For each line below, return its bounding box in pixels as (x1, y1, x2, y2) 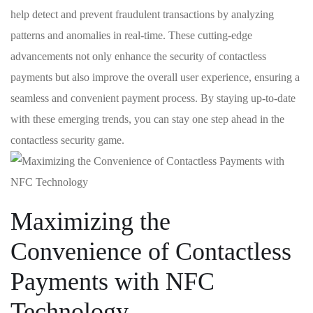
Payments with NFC (10, 268, 214, 296)
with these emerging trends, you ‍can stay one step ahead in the (10, 113, 284, 126)
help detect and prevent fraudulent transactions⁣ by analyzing (10, 8, 274, 21)
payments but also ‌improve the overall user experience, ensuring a (10, 71, 300, 84)
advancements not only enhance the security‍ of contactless (10, 50, 266, 63)
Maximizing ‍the (10, 208, 170, 236)
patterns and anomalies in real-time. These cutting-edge (10, 29, 252, 42)
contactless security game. (10, 134, 124, 147)
